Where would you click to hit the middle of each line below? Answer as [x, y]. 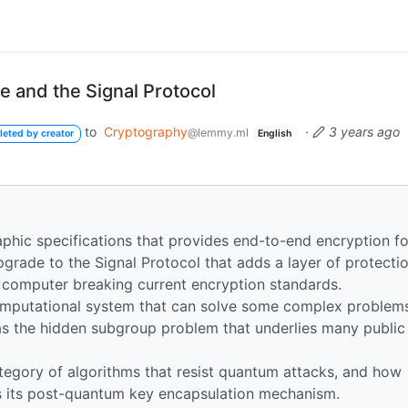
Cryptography [145, 132]
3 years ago [365, 132]
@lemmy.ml [218, 133]
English [275, 133]
